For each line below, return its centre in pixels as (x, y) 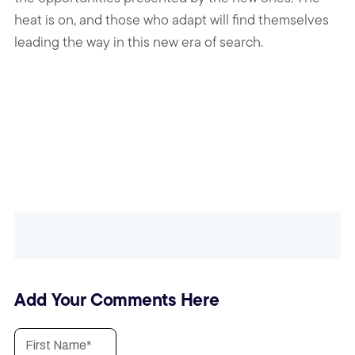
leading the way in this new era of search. (139, 41)
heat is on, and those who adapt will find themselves (172, 19)
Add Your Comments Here (117, 299)
